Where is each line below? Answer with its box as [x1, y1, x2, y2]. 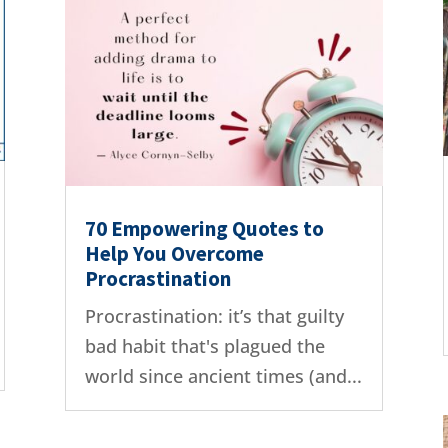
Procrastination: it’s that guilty [84, 304, 344, 329]
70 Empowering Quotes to [84, 215, 324, 243]
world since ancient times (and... [84, 364, 362, 389]
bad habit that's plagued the [84, 334, 325, 359]
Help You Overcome [84, 240, 264, 268]
